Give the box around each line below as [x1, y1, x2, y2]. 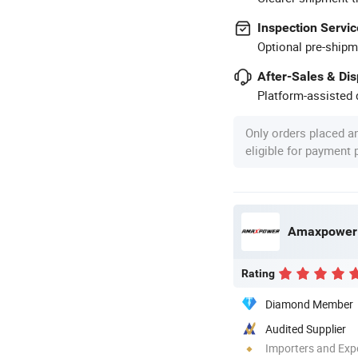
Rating [241, 266, 275, 280]
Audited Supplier [265, 320, 346, 336]
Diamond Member [265, 296, 353, 312]
